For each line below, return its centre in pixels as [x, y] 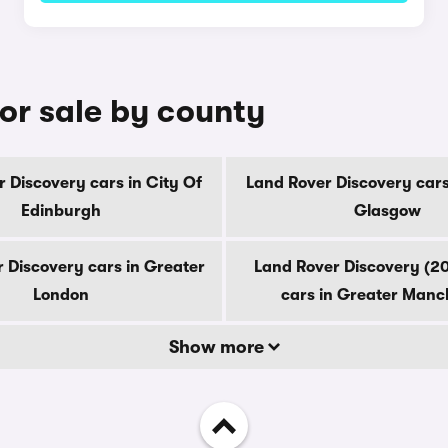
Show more [218, 347]
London [61, 295]
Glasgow [387, 211]
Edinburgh [61, 211]
